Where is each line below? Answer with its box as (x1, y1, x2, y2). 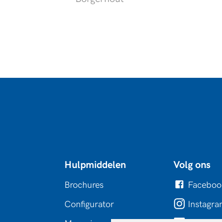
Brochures (64, 179, 104, 190)
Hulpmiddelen (64, 159, 126, 171)
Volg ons (173, 159, 211, 171)
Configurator (64, 199, 114, 210)
